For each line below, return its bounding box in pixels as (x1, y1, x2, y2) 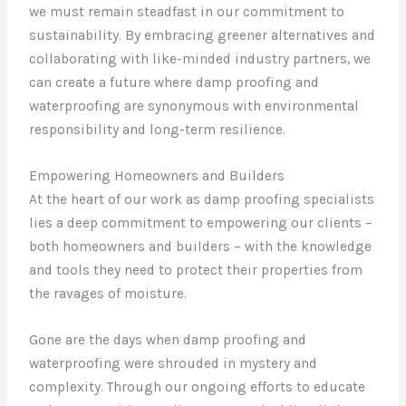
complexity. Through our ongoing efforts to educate (29, 378, 366, 395)
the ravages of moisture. (29, 285, 188, 303)
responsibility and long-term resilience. (29, 121, 286, 139)
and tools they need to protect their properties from (29, 262, 363, 279)
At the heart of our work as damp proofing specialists (29, 191, 375, 208)
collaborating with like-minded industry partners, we (29, 51, 372, 68)
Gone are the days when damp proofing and (29, 331, 307, 348)
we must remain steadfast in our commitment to (29, 4, 345, 21)
